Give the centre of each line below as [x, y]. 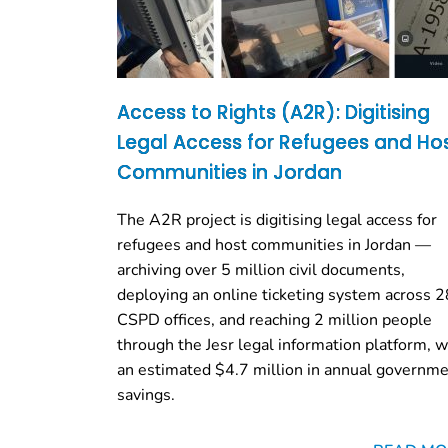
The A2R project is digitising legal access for [277, 219]
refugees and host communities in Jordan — [274, 244]
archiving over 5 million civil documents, [261, 269]
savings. [146, 394]
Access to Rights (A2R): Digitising [273, 112]
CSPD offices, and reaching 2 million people [274, 319]
